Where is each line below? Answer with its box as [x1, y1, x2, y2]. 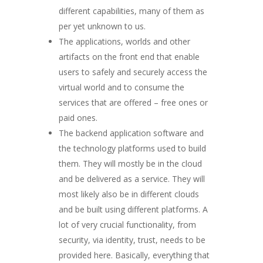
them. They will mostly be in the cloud [59, 157, 202, 169]
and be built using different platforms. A [59, 203, 208, 215]
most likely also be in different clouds [59, 188, 199, 200]
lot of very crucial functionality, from [59, 218, 196, 230]
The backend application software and [59, 127, 204, 139]
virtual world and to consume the [59, 81, 184, 93]
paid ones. [59, 112, 100, 123]
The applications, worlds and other [59, 35, 190, 47]
